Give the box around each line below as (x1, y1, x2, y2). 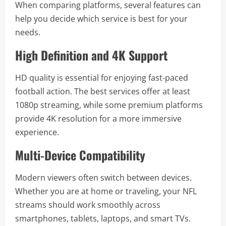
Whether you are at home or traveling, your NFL (15, 185, 197, 197)
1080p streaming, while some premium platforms (15, 99, 203, 110)
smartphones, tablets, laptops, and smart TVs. (15, 212, 191, 224)
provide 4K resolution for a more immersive (15, 112, 182, 124)
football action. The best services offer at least (15, 85, 190, 97)
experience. (15, 126, 59, 138)
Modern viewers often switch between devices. (15, 172, 192, 183)
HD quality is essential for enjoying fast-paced (15, 72, 188, 83)
